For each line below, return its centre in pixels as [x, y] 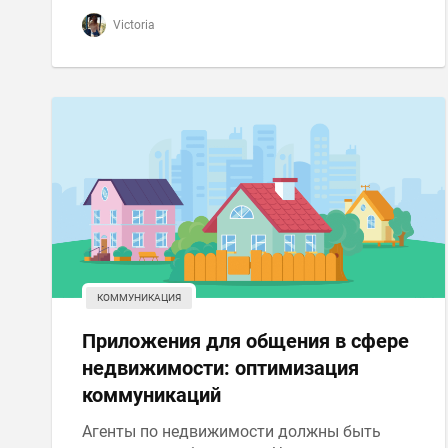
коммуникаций [151, 395]
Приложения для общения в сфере [245, 341]
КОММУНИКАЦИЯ [139, 297]
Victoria [132, 25]
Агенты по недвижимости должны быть [231, 431]
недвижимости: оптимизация [220, 368]
